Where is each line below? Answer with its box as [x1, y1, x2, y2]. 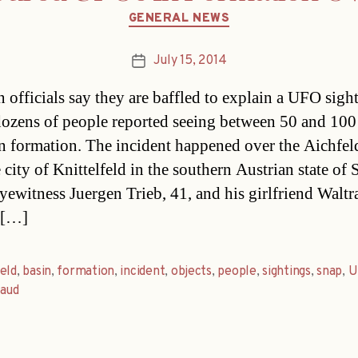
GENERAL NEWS [128, 10, 230, 26]
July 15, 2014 [153, 53, 227, 70]
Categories [178, 2, 248, 21]
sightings [262, 264, 311, 280]
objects [170, 264, 212, 280]
